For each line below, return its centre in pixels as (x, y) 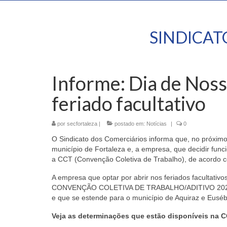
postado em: (130, 124)
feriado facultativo (129, 103)
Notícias (157, 124)
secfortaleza (82, 124)
